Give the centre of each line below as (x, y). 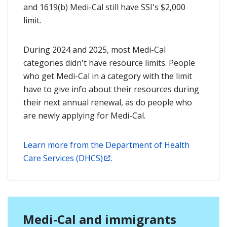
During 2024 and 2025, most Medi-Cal (94, 50)
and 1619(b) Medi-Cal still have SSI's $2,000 (104, 7)
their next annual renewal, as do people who (108, 102)
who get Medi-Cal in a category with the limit (108, 76)
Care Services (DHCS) (63, 158)
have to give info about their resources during (111, 89)
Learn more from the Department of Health (106, 145)
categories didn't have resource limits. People (109, 63)
